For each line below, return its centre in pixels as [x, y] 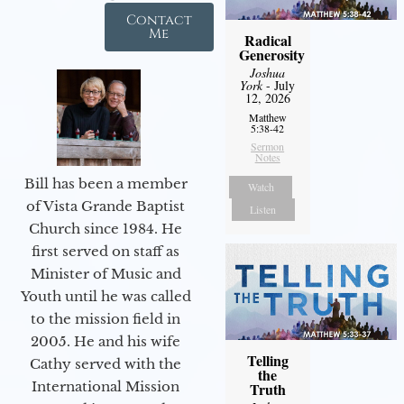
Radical [267, 40]
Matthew [267, 117]
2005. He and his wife [106, 341]
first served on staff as [106, 251]
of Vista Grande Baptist [106, 206]
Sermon [268, 146]
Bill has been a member [106, 183]
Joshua [268, 72]
